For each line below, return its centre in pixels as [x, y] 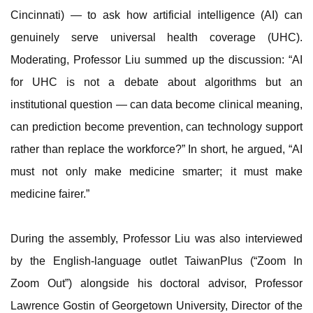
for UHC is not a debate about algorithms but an [156, 82]
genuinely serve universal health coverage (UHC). [156, 37]
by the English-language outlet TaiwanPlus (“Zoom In [156, 261]
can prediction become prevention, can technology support [156, 126]
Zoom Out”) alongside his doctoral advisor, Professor [156, 283]
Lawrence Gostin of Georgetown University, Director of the [156, 305]
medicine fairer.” [50, 194]
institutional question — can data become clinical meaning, [156, 104]
